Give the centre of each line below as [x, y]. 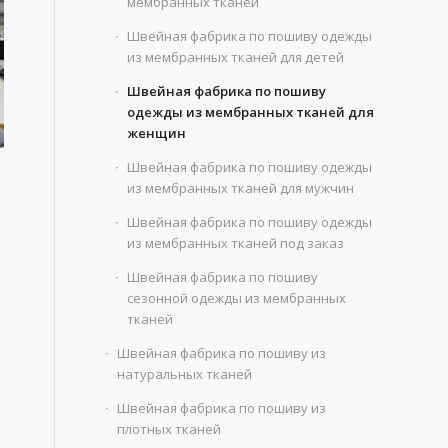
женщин [157, 133]
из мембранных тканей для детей [236, 57]
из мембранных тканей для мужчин [241, 188]
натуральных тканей [185, 374]
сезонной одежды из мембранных [237, 298]
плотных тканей [169, 429]
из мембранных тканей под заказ [236, 243]
